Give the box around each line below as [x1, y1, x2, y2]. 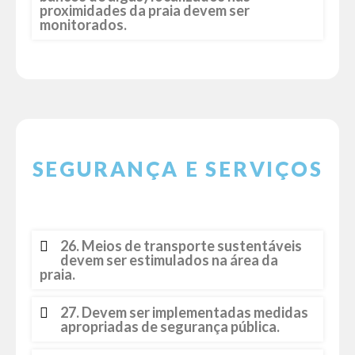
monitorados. [40, 16, 127, 33]
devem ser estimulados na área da [60, 251, 278, 269]
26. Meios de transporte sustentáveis [60, 237, 302, 254]
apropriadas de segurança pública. [60, 318, 280, 335]
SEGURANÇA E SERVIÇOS [32, 156, 323, 181]
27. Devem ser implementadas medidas [60, 303, 308, 321]
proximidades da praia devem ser [40, 2, 250, 19]
